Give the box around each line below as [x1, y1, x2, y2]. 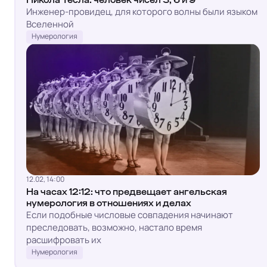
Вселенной [26, 18, 74, 31]
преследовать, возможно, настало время [26, 221, 202, 234]
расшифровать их [26, 233, 101, 246]
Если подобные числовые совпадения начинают [26, 208, 233, 221]
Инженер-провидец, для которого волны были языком [26, 5, 257, 18]
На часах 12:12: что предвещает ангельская [26, 187, 227, 196]
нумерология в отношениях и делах [26, 198, 191, 207]
